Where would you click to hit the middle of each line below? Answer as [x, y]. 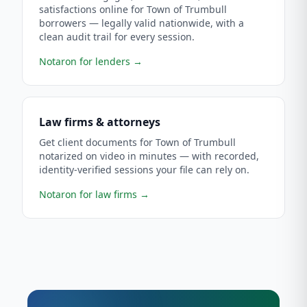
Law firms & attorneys [100, 122]
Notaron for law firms [88, 194]
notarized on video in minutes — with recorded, [149, 156]
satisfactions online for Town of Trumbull [133, 9]
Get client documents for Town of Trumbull [137, 142]
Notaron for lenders [85, 61]
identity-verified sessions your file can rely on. [144, 170]
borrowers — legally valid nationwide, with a [142, 23]
